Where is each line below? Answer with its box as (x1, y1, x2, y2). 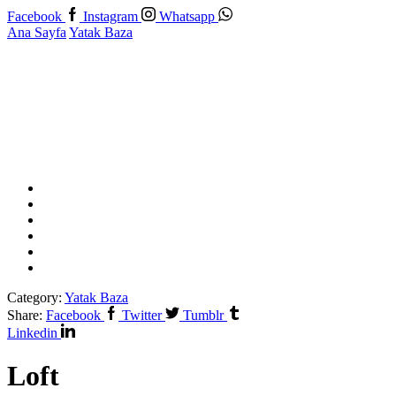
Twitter (122, 308, 162, 323)
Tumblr (183, 308, 224, 323)
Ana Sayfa (7, 25, 66, 40)
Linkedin (7, 325, 57, 340)
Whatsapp (159, 9, 215, 24)
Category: (7, 290, 65, 305)
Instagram (83, 9, 138, 24)
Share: (7, 308, 42, 323)
